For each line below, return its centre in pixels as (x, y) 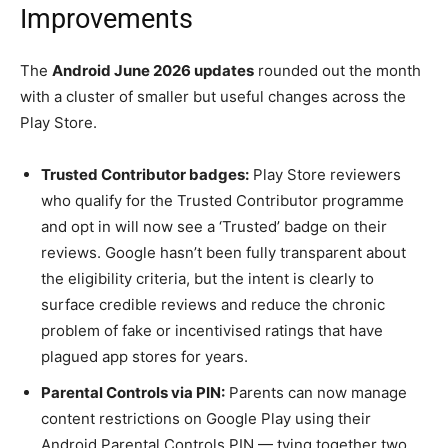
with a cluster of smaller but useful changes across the (213, 97)
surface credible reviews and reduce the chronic (213, 305)
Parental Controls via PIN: (133, 393)
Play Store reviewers (325, 175)
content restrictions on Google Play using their (206, 419)
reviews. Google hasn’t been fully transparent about (223, 253)
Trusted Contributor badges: (145, 175)
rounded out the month (337, 71)
